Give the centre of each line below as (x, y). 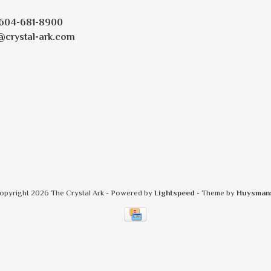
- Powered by (130, 193)
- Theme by (215, 193)
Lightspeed (174, 193)
